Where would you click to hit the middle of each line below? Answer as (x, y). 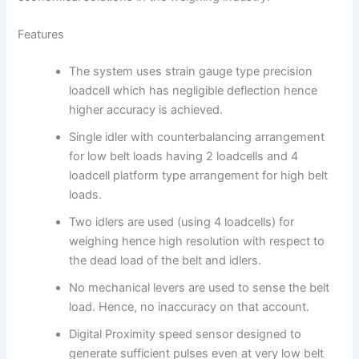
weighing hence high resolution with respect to (197, 241)
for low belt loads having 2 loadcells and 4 (184, 156)
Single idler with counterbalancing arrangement (197, 137)
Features (41, 35)
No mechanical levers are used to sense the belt (200, 287)
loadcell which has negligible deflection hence (194, 90)
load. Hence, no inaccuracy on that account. (190, 307)
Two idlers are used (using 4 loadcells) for (182, 222)
